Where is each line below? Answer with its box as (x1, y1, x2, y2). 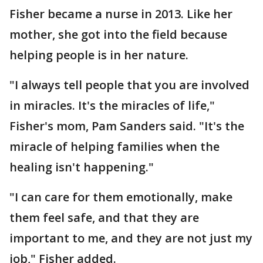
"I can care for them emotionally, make (9, 189, 232, 205)
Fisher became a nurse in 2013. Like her (9, 6, 232, 22)
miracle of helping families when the (9, 139, 220, 154)
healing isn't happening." (9, 159, 154, 175)
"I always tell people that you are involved (9, 77, 249, 93)
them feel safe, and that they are (9, 210, 199, 225)
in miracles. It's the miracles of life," (9, 97, 215, 113)
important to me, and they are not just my (9, 230, 252, 246)
